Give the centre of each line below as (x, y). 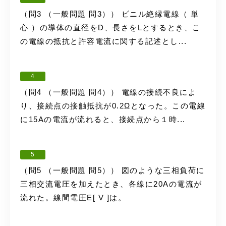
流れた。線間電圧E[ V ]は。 (73, 197)
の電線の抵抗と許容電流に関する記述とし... (103, 41)
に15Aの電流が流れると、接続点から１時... (103, 119)
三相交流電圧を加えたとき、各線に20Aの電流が (111, 184)
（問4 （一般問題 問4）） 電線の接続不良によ (108, 92)
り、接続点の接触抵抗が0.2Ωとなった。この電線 (113, 106)
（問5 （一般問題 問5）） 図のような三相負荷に (112, 170)
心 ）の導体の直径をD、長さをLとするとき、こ (110, 27)
